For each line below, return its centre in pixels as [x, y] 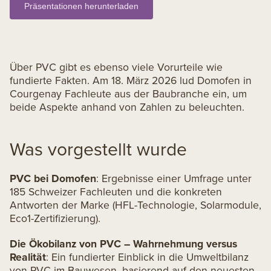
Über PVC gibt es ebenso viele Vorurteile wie [116, 67]
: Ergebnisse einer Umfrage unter [174, 178]
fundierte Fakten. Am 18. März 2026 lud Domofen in [131, 80]
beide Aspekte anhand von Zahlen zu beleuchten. [127, 107]
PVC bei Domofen [53, 178]
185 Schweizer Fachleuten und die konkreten [116, 191]
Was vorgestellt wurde [98, 149]
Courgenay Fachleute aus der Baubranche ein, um [128, 93]
